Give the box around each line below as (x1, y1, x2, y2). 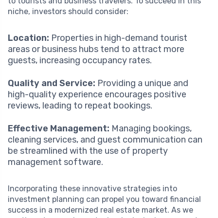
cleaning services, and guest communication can (8, 134, 202, 145)
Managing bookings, (109, 123, 192, 134)
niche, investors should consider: (8, 6, 128, 16)
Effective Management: (8, 123, 109, 134)
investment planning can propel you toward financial (8, 194, 201, 204)
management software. (8, 156, 103, 167)
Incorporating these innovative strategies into (8, 183, 177, 193)
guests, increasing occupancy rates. (8, 54, 152, 66)
